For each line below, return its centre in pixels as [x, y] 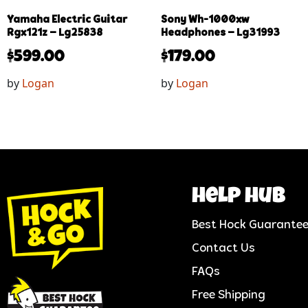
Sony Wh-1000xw [205, 20]
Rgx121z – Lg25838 [55, 33]
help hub [238, 197]
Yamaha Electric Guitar [67, 20]
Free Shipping [228, 295]
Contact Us [223, 248]
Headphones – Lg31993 [220, 33]
